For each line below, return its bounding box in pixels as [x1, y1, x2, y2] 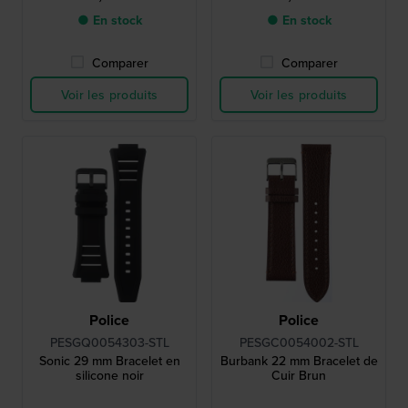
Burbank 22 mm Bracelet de [219, 352, 378, 371]
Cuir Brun [271, 366, 326, 385]
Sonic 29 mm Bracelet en [38, 352, 180, 371]
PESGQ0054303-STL [49, 333, 169, 352]
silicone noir [75, 366, 144, 385]
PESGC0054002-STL [239, 333, 359, 352]
